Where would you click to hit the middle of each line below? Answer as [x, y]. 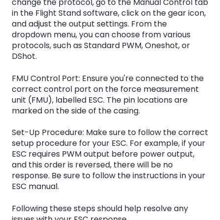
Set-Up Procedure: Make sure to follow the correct [110, 133]
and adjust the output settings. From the [89, 24]
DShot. [24, 56]
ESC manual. [35, 187]
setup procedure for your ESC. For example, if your [109, 143]
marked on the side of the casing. [76, 110]
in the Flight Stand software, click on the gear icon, [109, 13]
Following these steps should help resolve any [100, 208]
